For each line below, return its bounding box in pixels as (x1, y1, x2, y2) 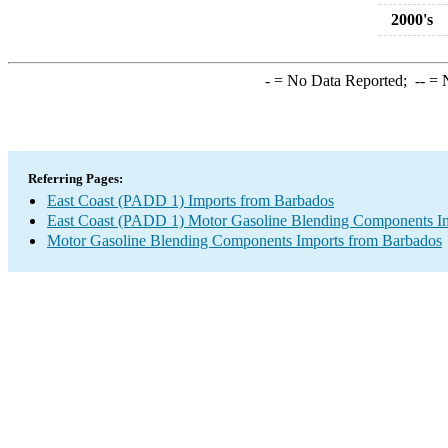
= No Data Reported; (269, 72, 415, 89)
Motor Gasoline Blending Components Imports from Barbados (47, 232, 442, 249)
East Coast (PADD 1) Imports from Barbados (47, 192, 334, 209)
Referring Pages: (28, 171, 123, 186)
